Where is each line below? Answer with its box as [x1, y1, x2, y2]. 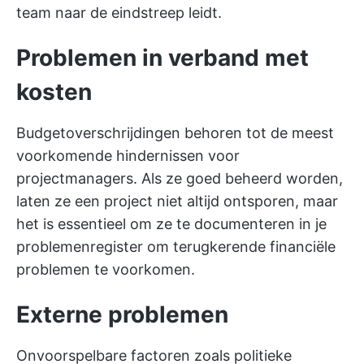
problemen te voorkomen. [16, 261, 195, 278]
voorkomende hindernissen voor [16, 147, 240, 164]
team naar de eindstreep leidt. [16, 4, 222, 21]
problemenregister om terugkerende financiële [16, 238, 336, 255]
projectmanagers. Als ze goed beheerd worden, [16, 170, 343, 187]
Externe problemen [16, 301, 228, 328]
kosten [16, 78, 92, 106]
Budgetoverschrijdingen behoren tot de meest [16, 124, 334, 141]
